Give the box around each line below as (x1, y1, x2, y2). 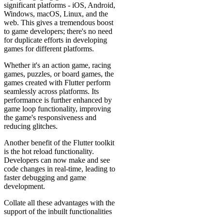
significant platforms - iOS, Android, (4, 1, 115, 10)
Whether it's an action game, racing (4, 61, 111, 70)
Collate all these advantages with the (4, 199, 115, 207)
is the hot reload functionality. (4, 147, 94, 156)
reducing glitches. (4, 122, 58, 131)
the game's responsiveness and (4, 113, 96, 122)
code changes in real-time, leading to (4, 165, 115, 173)
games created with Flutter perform (4, 78, 110, 87)
